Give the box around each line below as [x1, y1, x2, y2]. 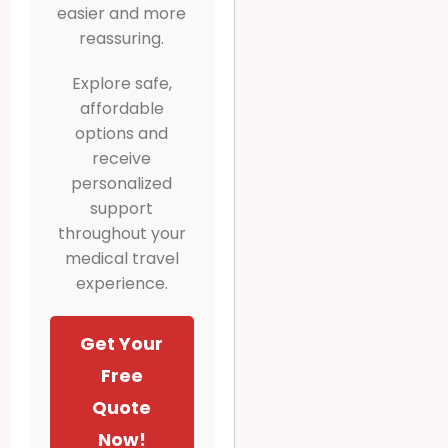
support [90, 196, 154, 220]
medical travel [64, 246, 179, 270]
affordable [79, 96, 164, 120]
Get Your [80, 330, 164, 356]
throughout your [57, 221, 186, 245]
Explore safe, [71, 71, 172, 95]
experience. [75, 271, 168, 295]
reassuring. [79, 26, 165, 50]
